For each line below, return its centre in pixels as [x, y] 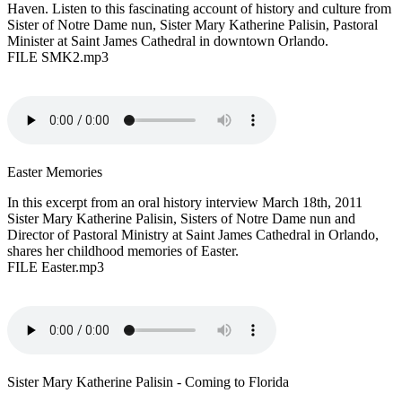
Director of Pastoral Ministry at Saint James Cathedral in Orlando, [193, 235]
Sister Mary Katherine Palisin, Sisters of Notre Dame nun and [181, 219]
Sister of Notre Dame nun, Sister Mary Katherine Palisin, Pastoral [192, 25]
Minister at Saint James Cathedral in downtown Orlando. [168, 41]
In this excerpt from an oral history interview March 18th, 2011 [185, 203]
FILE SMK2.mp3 [58, 57]
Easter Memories [55, 172]
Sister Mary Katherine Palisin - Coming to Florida [148, 382]
